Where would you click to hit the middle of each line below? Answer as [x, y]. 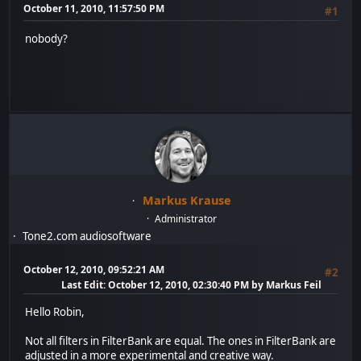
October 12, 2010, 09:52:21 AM [94, 269]
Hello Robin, [55, 311]
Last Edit [82, 284]
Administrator [186, 218]
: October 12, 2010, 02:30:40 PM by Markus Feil [212, 284]
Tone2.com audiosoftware [87, 236]
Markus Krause [187, 200]
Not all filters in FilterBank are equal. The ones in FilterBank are [181, 340]
